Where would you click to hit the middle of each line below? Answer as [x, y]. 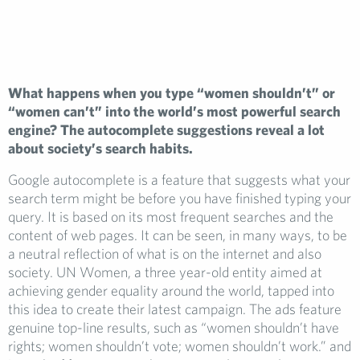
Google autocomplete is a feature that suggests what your [179, 180]
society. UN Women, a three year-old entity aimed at [165, 272]
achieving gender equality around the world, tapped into [171, 290]
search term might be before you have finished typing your [180, 198]
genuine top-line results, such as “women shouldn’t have [174, 327]
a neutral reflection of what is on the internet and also [165, 254]
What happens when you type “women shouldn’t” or [172, 93]
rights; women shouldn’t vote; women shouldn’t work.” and [180, 346]
